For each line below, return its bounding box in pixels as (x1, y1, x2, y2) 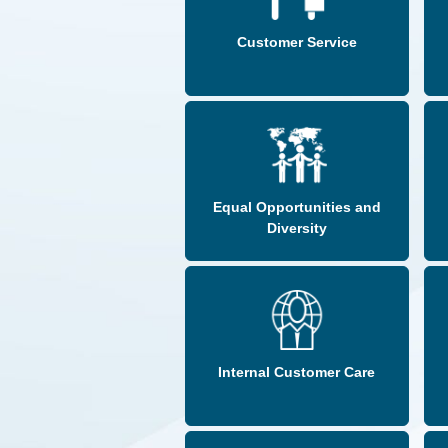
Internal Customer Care (218, 364, 376, 381)
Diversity (266, 220, 327, 237)
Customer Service (236, 34, 357, 51)
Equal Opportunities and (212, 199, 381, 216)
